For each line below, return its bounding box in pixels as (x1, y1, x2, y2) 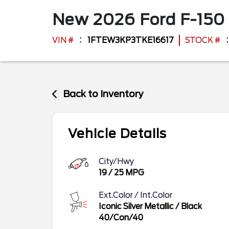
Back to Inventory (63, 88, 144, 99)
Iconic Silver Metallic (99, 201, 174, 211)
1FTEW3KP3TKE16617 (87, 36, 174, 45)
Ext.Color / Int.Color (99, 190, 172, 200)
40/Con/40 (99, 213, 143, 222)
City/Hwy (99, 156, 134, 166)
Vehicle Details (68, 126, 167, 141)
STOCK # (185, 36, 220, 45)
